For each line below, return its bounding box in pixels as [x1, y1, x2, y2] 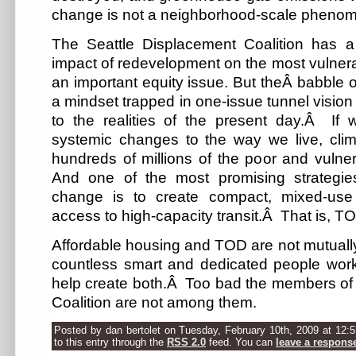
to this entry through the [54, 336, 167, 349]
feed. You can [206, 336, 276, 349]
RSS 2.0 [167, 336, 206, 349]
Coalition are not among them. [52, 293, 257, 311]
